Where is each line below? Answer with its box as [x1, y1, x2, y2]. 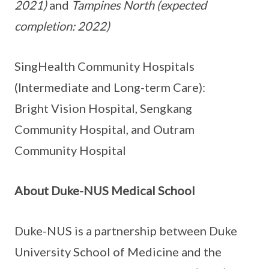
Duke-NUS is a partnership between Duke [14, 223, 237, 238]
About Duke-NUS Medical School [14, 183, 195, 198]
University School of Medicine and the [14, 244, 222, 259]
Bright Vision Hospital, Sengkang [14, 101, 192, 116]
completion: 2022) [14, 19, 110, 34]
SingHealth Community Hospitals [14, 59, 195, 74]
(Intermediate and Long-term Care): [14, 80, 205, 95]
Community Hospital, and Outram [14, 122, 195, 137]
